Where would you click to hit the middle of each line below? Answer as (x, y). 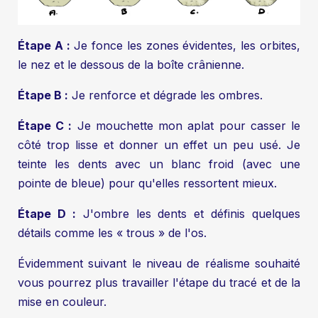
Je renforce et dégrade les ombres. (165, 95)
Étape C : (45, 126)
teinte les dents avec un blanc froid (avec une (159, 164)
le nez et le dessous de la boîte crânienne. (131, 65)
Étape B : (43, 95)
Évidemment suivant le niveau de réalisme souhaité (159, 264)
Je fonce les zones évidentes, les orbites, (185, 46)
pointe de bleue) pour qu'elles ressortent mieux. (147, 183)
